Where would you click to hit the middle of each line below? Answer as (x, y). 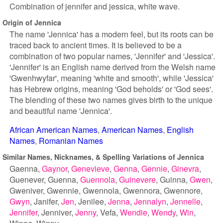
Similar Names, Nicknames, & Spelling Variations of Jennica (103, 157)
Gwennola (101, 190)
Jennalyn (150, 201)
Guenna (62, 179)
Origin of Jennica (32, 22)
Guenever (27, 179)
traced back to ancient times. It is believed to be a (96, 45)
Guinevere (137, 179)
